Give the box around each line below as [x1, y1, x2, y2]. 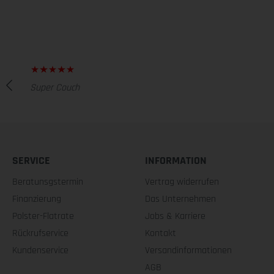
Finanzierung [12, 192, 61, 206]
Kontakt [145, 226, 177, 240]
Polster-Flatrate [12, 209, 74, 223]
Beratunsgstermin [12, 175, 83, 188]
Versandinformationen [145, 243, 232, 257]
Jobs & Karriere [145, 209, 206, 223]
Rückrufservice [12, 226, 68, 240]
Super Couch [30, 81, 80, 94]
